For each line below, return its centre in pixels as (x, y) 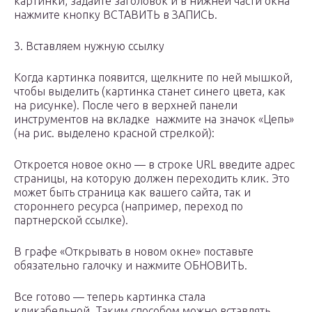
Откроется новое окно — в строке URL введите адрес (154, 165)
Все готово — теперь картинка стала (110, 297)
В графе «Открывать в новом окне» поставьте (134, 252)
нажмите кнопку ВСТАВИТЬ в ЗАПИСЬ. (116, 15)
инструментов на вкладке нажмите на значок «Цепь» (154, 119)
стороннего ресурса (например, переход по (128, 206)
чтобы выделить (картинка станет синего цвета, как (150, 92)
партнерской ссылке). (71, 220)
